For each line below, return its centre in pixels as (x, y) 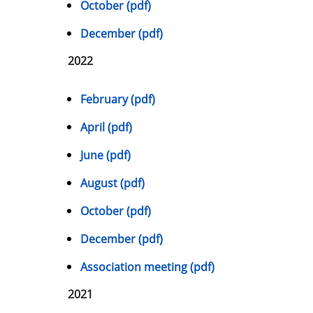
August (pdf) (112, 183)
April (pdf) (106, 128)
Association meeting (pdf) (147, 267)
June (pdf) (105, 155)
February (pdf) (118, 100)
